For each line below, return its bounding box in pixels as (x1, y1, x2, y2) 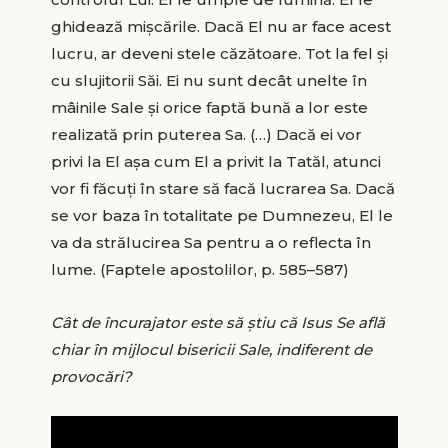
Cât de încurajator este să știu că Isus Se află (50, 312, 385, 332)
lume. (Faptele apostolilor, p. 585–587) (50, 259, 349, 279)
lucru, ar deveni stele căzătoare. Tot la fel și (50, 43, 388, 63)
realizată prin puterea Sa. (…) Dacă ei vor (50, 124, 362, 144)
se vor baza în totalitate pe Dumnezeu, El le (50, 205, 393, 225)
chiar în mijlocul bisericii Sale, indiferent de (50, 339, 372, 359)
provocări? (50, 366, 132, 386)
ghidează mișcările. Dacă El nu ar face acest (50, 16, 391, 36)
